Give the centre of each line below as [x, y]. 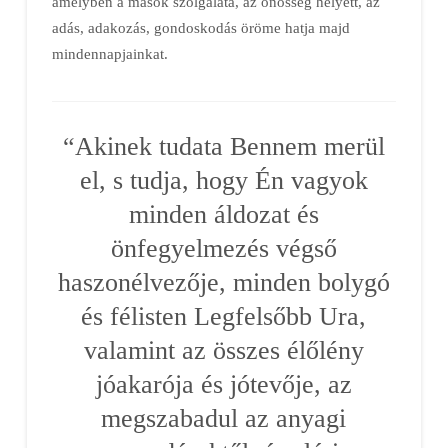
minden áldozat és [223, 213]
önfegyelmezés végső [223, 247]
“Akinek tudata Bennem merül [223, 145]
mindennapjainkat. [109, 53]
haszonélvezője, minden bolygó [223, 281]
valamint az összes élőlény [223, 349]
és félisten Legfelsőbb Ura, [224, 315]
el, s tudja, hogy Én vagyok [223, 179]
